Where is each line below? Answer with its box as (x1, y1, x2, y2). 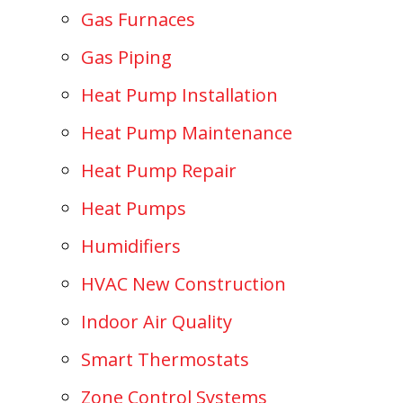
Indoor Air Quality (81, 309, 232, 334)
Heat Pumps (81, 195, 186, 220)
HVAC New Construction (81, 271, 286, 296)
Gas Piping (81, 44, 172, 69)
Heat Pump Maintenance (81, 120, 292, 145)
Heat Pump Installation (81, 82, 278, 107)
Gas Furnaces (81, 6, 195, 31)
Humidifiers (81, 233, 181, 258)
